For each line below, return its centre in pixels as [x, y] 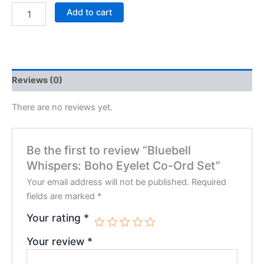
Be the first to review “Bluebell [109, 150]
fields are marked [62, 196]
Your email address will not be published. [108, 182]
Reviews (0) [37, 80]
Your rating [55, 217]
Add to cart [89, 12]
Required [209, 182]
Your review [57, 241]
